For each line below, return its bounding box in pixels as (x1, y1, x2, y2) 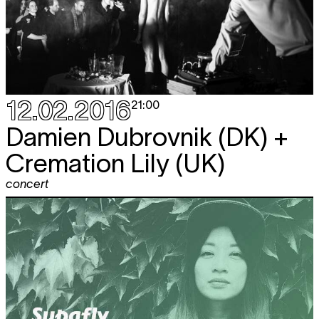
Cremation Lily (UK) (6, 148, 225, 177)
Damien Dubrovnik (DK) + (6, 122, 288, 151)
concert (6, 177, 48, 190)
